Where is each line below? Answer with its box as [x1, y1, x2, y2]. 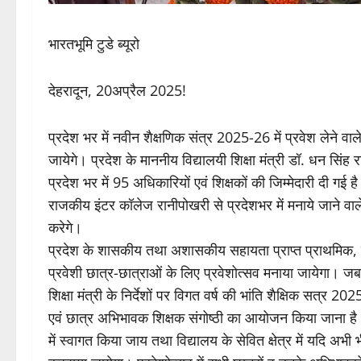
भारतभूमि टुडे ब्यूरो [48, 34, 139, 54]
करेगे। [48, 218, 82, 238]
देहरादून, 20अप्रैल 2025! [48, 81, 186, 101]
